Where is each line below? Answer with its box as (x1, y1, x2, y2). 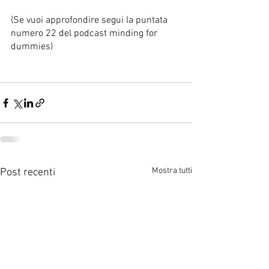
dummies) (11, 41, 55, 53)
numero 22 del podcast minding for (11, 28, 160, 40)
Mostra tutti (152, 166, 192, 176)
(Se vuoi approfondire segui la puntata (11, 14, 170, 26)
